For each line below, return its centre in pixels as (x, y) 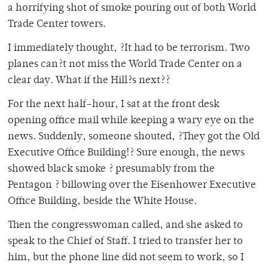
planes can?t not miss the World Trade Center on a (125, 65)
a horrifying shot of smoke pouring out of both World (132, 9)
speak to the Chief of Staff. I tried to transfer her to (125, 242)
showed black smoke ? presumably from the (111, 170)
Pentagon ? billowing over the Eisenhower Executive (132, 186)
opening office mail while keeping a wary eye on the (131, 121)
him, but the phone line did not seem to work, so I (126, 258)
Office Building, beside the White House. (102, 202)
